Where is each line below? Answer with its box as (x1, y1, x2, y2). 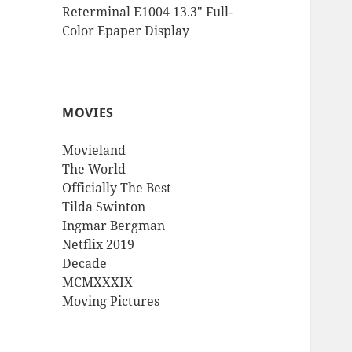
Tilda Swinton (62, 197, 146, 215)
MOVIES (62, 103, 114, 121)
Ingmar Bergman (62, 216, 166, 234)
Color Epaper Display (62, 22, 190, 40)
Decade (62, 254, 108, 272)
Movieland (62, 141, 126, 159)
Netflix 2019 (62, 235, 135, 253)
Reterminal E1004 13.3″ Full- (62, 3, 233, 21)
